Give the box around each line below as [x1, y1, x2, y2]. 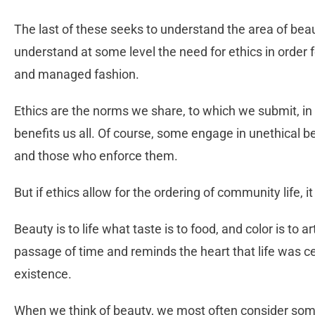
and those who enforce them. [14, 148, 178, 164]
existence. [14, 266, 75, 282]
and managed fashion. [14, 67, 142, 82]
